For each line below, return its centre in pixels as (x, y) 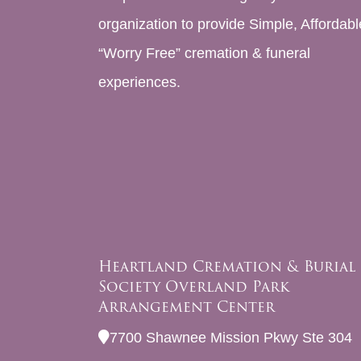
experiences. (139, 83)
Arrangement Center (187, 307)
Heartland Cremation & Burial (227, 267)
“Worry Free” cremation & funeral (204, 54)
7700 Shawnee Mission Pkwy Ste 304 (231, 338)
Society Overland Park (194, 287)
